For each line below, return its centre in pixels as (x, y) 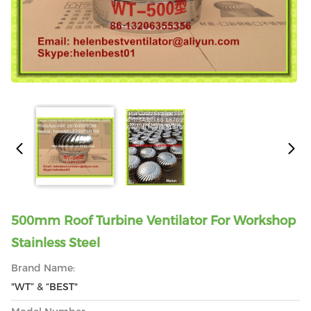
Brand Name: (43, 268)
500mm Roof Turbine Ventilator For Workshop (153, 221)
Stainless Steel (56, 243)
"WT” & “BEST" (44, 287)
